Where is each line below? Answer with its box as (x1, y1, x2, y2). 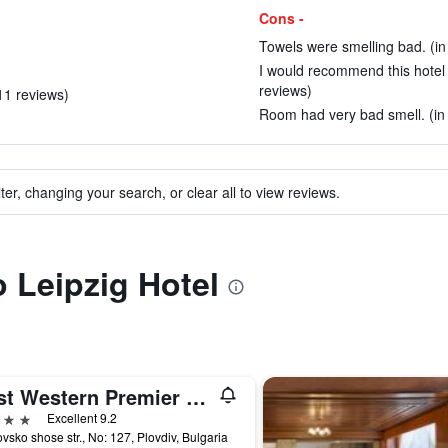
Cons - (258, 8, 304, 28)
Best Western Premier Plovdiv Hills (185, 382, 206, 411)
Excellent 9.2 (46, 409, 117, 426)
